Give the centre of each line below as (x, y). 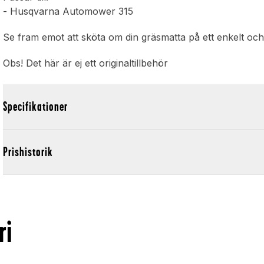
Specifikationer (36, 107)
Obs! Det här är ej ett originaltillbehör (86, 63)
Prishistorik (28, 152)
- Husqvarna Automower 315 (68, 11)
